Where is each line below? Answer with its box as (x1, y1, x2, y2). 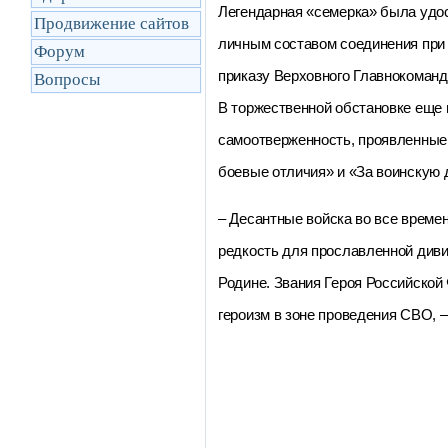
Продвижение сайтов (34, 14, 189, 33)
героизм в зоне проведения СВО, (218, 306, 440, 323)
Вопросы (34, 70, 100, 89)
